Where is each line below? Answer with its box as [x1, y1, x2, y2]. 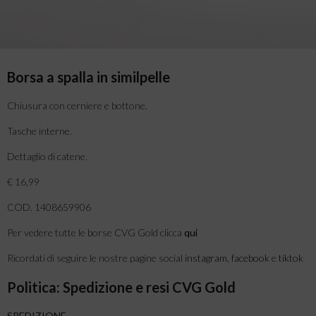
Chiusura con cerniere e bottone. [7, 99, 147, 111]
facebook [229, 251, 269, 264]
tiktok [279, 251, 303, 264]
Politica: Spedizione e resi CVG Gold [7, 278, 236, 296]
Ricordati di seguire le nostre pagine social [7, 251, 185, 264]
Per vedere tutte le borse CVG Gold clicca [7, 226, 182, 238]
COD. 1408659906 [7, 200, 91, 213]
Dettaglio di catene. [7, 150, 87, 162]
